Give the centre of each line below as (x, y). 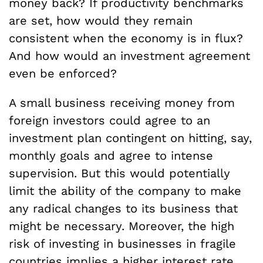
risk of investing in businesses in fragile (122, 243)
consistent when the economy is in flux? (126, 38)
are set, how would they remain (101, 20)
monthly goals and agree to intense (111, 155)
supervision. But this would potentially (119, 173)
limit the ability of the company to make (125, 190)
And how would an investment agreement (129, 55)
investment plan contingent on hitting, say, (130, 138)
